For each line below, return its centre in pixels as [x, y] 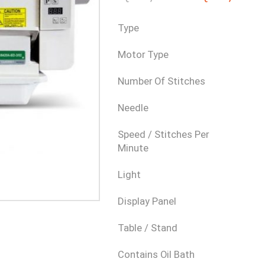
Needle [133, 108]
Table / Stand [147, 228]
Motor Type [143, 55]
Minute [133, 148]
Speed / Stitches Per [163, 135]
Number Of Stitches [161, 81]
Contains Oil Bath [156, 255]
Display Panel [147, 201]
